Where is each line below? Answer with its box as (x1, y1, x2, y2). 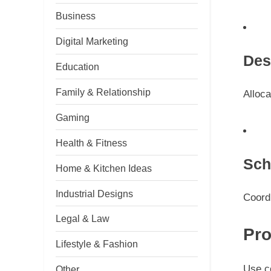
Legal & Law (56, 213, 109, 224)
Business (56, 10, 96, 22)
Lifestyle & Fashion (56, 238, 138, 250)
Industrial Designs (56, 188, 133, 199)
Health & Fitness (56, 137, 127, 148)
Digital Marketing (56, 36, 128, 47)
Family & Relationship (56, 86, 151, 97)
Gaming (56, 111, 90, 123)
